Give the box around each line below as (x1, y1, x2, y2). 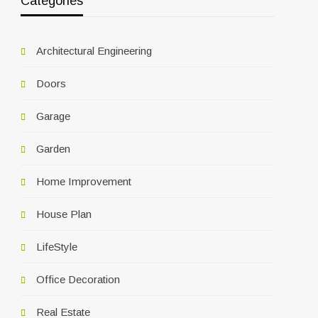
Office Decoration (36, 273, 121, 285)
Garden (36, 142, 71, 155)
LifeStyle (36, 240, 78, 253)
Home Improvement (36, 175, 132, 187)
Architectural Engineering (36, 44, 153, 57)
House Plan (36, 207, 92, 220)
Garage (36, 109, 71, 122)
